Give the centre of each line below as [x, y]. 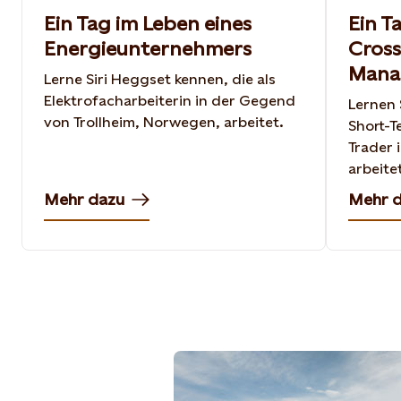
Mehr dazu [84, 199]
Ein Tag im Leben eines [148, 23]
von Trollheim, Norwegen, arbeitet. [164, 122]
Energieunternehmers [148, 48]
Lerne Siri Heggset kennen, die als [160, 79]
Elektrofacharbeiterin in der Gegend [170, 100]
